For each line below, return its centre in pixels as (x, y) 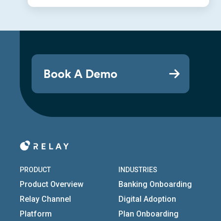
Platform (36, 214)
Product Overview (52, 184)
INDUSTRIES (138, 169)
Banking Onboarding (155, 184)
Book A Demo (80, 73)
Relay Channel (45, 199)
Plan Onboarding (148, 214)
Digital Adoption (147, 199)
